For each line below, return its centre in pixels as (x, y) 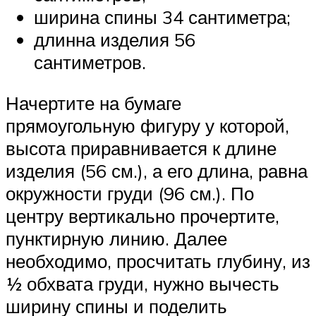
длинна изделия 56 (115, 40)
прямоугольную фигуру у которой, (147, 125)
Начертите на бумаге (93, 103)
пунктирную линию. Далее (116, 238)
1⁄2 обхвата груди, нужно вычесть (142, 283)
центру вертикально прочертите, (142, 215)
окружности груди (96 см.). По (130, 193)
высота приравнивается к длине (141, 148)
